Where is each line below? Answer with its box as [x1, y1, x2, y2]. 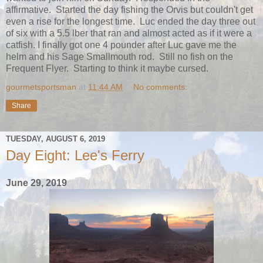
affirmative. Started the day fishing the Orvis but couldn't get [6, 4, 253, 15]
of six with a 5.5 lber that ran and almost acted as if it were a [6, 28, 252, 38]
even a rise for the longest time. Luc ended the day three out [6, 16, 255, 26]
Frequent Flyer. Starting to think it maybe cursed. [6, 63, 208, 73]
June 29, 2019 [6, 178, 67, 188]
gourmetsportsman [6, 82, 76, 92]
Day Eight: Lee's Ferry [6, 147, 144, 163]
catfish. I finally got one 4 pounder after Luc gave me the [6, 39, 237, 50]
